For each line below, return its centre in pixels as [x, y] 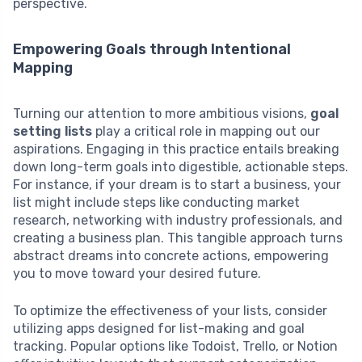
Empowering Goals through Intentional [152, 50]
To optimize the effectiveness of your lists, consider [170, 311]
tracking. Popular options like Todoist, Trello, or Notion [175, 347]
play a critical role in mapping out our [206, 132]
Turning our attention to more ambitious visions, [162, 114]
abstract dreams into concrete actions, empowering [171, 256]
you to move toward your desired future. [137, 274]
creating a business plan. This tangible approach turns [178, 238]
